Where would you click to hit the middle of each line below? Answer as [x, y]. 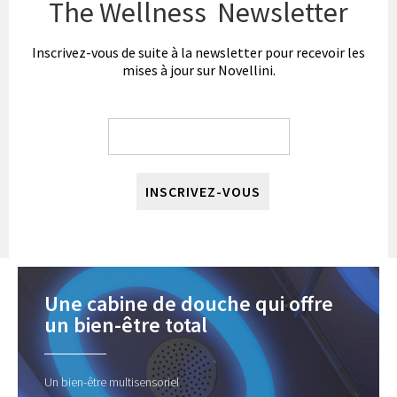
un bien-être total [126, 325]
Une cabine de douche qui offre [189, 304]
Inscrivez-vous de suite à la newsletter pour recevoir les [198, 53]
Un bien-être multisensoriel [112, 382]
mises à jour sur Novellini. [198, 70]
